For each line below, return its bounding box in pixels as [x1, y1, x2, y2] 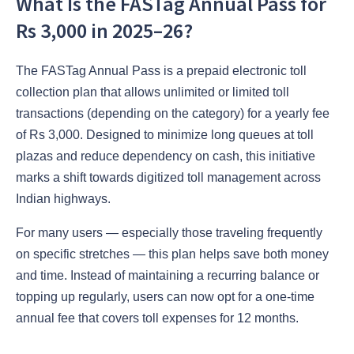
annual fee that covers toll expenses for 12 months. [16, 311, 299, 325]
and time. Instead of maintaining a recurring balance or [16, 268, 319, 282]
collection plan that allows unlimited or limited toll [16, 85, 289, 99]
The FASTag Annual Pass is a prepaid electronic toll [16, 63, 307, 77]
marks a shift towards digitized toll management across [16, 170, 321, 184]
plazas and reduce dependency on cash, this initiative [16, 149, 315, 163]
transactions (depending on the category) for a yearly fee [16, 106, 330, 120]
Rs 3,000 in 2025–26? [16, 17, 193, 44]
